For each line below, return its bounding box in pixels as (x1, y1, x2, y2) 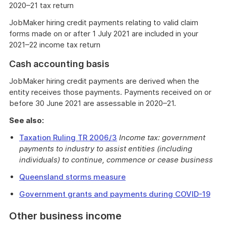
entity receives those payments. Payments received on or (9, 87, 211, 97)
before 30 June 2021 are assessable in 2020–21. (9, 98, 176, 108)
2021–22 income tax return (9, 40, 100, 49)
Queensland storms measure (19, 172, 126, 182)
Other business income (9, 210, 122, 222)
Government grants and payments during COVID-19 (19, 189, 210, 199)
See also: (9, 116, 44, 125)
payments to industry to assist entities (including (19, 144, 192, 153)
